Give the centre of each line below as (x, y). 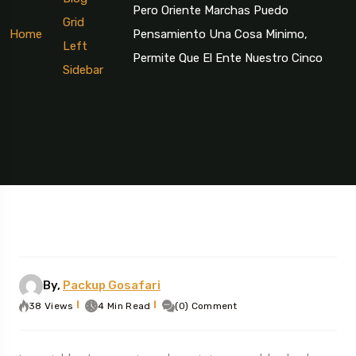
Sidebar (83, 70)
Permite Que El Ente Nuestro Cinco (227, 58)
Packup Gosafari (112, 285)
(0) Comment (206, 306)
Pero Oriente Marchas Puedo (210, 10)
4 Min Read (124, 306)
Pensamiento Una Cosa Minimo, (220, 34)
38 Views (51, 306)
